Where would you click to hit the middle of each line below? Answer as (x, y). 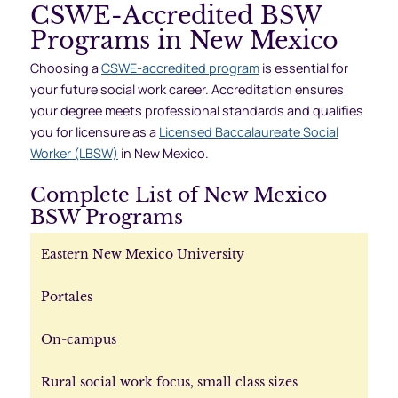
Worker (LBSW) (74, 154)
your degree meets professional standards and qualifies (196, 111)
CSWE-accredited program (180, 68)
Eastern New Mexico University (142, 254)
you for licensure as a (94, 132)
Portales (66, 296)
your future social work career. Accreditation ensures (187, 90)
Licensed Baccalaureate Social (248, 132)
